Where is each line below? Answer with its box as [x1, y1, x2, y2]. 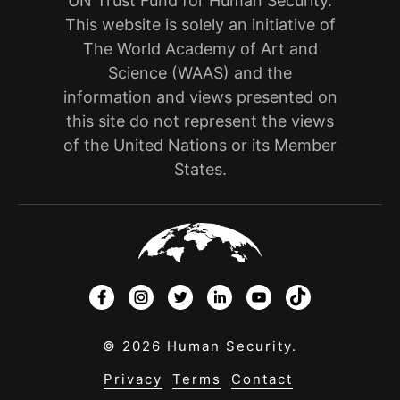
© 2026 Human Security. [103, 337, 297, 354]
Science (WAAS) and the [108, 62, 292, 82]
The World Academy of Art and [82, 38, 318, 58]
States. [173, 159, 227, 179]
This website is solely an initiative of [64, 14, 336, 34]
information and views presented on [62, 87, 337, 106]
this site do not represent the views [66, 111, 334, 130]
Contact [230, 370, 293, 387]
